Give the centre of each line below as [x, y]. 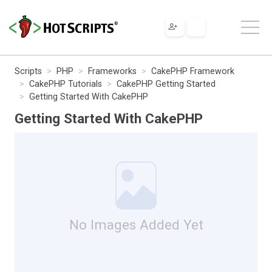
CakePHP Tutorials [66, 84]
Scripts [28, 71]
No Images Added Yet [136, 224]
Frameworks [112, 71]
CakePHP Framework [193, 71]
